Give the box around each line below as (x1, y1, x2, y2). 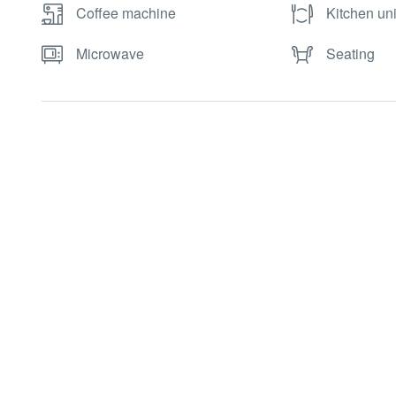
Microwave (76, 43, 144, 65)
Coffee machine (76, 2, 176, 23)
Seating (326, 43, 376, 65)
